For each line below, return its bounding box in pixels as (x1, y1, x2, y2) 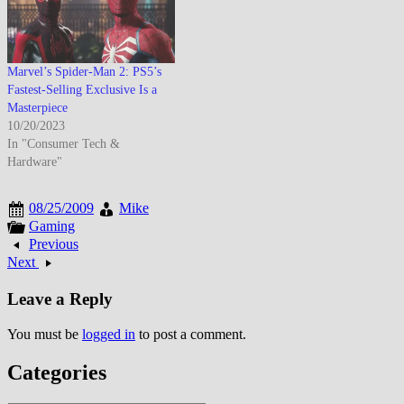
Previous (29, 236, 78, 252)
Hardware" (7, 155, 62, 170)
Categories (7, 360, 106, 384)
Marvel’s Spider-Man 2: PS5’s (7, 65, 161, 79)
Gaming (29, 218, 75, 234)
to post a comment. (135, 326, 246, 342)
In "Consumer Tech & (7, 137, 120, 151)
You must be (7, 326, 82, 342)
